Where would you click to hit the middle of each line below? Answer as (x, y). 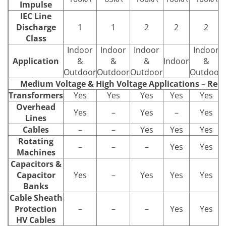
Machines (36, 152)
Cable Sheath (36, 197)
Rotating (36, 141)
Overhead (36, 107)
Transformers (36, 95)
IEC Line (36, 16)
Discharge (36, 27)
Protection (36, 209)
